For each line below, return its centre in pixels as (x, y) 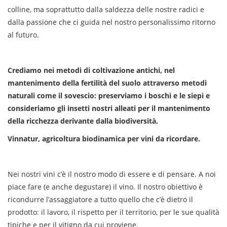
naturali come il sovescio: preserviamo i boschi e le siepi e (109, 96)
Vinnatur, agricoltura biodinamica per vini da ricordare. (104, 139)
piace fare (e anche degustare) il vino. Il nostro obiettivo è (105, 187)
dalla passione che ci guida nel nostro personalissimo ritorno (111, 22)
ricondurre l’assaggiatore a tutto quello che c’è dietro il (100, 199)
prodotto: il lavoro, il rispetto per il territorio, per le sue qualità (113, 212)
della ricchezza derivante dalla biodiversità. (83, 121)
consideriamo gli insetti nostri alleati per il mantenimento (109, 108)
